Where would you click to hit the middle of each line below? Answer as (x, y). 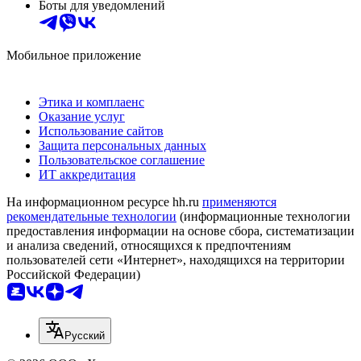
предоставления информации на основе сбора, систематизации (180, 231)
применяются (239, 202)
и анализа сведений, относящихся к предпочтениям (149, 246)
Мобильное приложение (74, 56)
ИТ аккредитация (87, 175)
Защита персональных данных (122, 146)
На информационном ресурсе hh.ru (104, 202)
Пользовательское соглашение (122, 160)
